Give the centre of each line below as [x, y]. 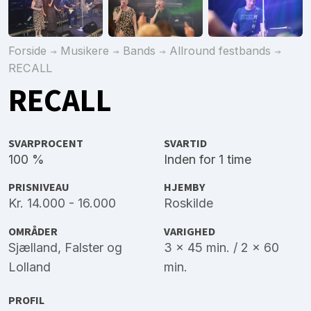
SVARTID [185, 144]
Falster [84, 247]
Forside [27, 50]
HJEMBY [184, 187]
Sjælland [33, 247]
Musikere [85, 50]
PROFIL [26, 300]
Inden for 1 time [208, 160]
